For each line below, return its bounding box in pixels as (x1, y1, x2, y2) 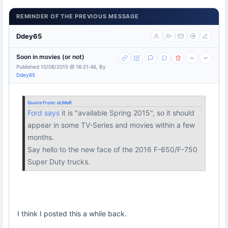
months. (27, 133, 54, 141)
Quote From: (27, 100, 57, 105)
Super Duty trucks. (27, 157, 90, 166)
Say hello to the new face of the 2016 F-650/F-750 (27, 145, 197, 154)
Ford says (27, 108, 60, 117)
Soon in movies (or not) (16, 53, 84, 61)
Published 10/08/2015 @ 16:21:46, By (16, 64, 106, 70)
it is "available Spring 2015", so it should (60, 108, 194, 117)
